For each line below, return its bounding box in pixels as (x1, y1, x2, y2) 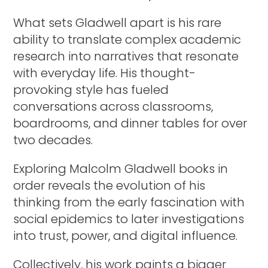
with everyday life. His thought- (13, 64, 196, 81)
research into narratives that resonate (13, 47, 239, 65)
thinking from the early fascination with (13, 193, 245, 211)
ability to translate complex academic (13, 31, 242, 48)
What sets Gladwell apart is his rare (13, 14, 222, 31)
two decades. (13, 131, 93, 148)
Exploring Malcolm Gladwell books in (13, 160, 229, 177)
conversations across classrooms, (13, 98, 214, 115)
